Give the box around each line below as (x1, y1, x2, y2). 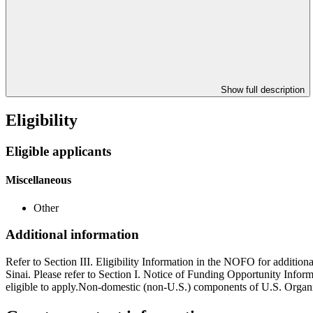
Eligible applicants (6, 144, 111, 159)
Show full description (221, 85, 305, 96)
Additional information (6, 227, 139, 242)
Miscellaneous (6, 174, 71, 187)
